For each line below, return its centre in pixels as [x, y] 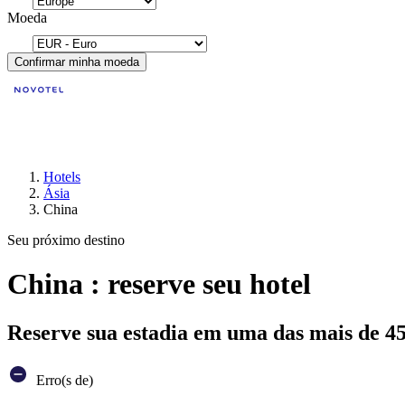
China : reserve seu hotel [159, 284]
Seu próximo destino [66, 240]
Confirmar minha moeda [77, 62]
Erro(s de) [63, 380]
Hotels [62, 177]
